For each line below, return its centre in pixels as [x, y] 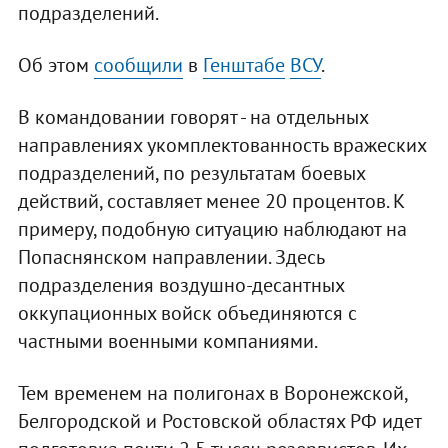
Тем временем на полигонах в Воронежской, [212, 393]
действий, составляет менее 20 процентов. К [211, 201]
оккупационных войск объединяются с [187, 313]
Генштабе [243, 65]
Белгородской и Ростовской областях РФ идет [219, 421]
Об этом [55, 65]
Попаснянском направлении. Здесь [170, 257]
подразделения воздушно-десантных [180, 285]
